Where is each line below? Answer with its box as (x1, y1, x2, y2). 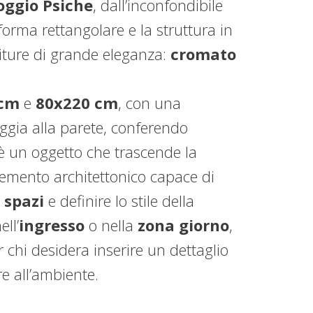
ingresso (19, 214, 85, 235)
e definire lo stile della (44, 190, 194, 211)
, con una (118, 92, 181, 113)
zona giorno (138, 214, 229, 235)
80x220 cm (36, 92, 118, 113)
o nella (85, 214, 138, 235)
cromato (170, 43, 236, 64)
